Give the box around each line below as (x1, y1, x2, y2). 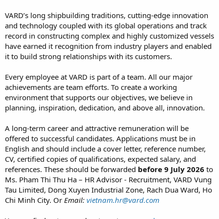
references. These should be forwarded (5, 164, 138, 174)
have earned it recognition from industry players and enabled (5, 41, 212, 51)
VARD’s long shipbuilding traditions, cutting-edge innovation (5, 10, 208, 20)
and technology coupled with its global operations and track (5, 20, 207, 30)
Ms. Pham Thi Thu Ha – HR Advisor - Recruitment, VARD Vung (5, 174, 212, 184)
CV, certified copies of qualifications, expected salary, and (5, 153, 196, 164)
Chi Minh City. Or (5, 195, 64, 205)
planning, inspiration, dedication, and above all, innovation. (5, 102, 205, 112)
